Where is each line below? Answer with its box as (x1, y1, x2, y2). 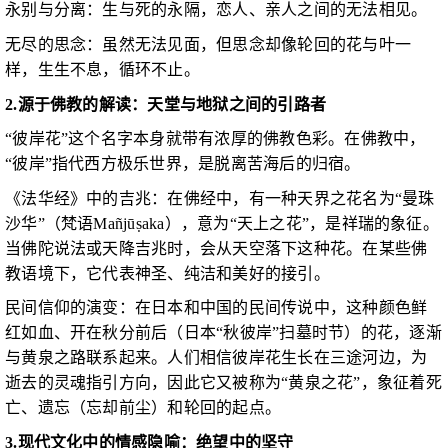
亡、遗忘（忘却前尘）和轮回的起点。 (5, 399, 282, 417)
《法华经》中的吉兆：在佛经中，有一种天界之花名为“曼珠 (5, 189, 435, 207)
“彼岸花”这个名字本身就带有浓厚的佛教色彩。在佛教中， (5, 130, 426, 148)
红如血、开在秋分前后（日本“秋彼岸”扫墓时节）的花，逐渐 (5, 324, 442, 342)
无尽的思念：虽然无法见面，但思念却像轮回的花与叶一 (5, 35, 412, 53)
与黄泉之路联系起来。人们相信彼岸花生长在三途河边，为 (5, 349, 428, 367)
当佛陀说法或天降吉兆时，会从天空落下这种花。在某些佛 (5, 239, 428, 257)
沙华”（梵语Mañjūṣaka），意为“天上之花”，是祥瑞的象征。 (5, 214, 439, 232)
